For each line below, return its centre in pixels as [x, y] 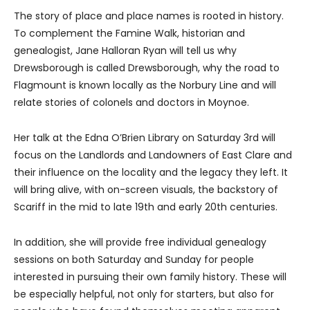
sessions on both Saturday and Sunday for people [134, 260]
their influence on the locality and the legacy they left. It [151, 173]
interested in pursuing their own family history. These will [150, 277]
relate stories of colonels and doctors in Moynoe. [131, 103]
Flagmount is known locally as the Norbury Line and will [145, 85]
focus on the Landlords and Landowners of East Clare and [153, 155]
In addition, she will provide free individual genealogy [140, 243]
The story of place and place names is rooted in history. [149, 16]
